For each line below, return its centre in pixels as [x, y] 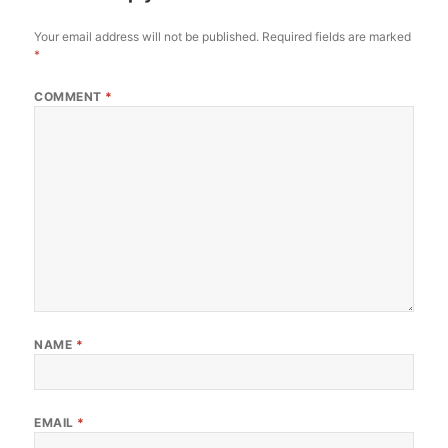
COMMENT [70, 96]
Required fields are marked [337, 36]
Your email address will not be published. [147, 36]
